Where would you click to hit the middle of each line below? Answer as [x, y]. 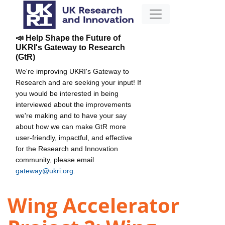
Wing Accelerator [93, 205]
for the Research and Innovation [67, 148]
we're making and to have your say [71, 115]
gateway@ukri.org [44, 171]
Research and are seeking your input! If [78, 82]
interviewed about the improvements [73, 104]
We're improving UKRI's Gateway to [72, 71]
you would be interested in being [67, 93]
